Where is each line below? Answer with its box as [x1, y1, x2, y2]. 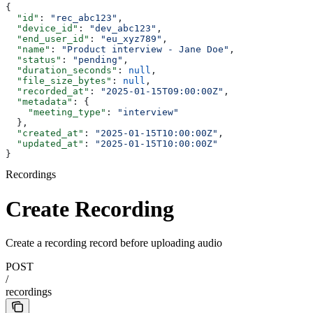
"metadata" [6, 96, 73, 108]
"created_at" [6, 128, 84, 139]
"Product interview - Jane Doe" [61, 44, 229, 55]
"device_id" [6, 23, 78, 34]
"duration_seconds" [6, 65, 117, 76]
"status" [6, 54, 61, 66]
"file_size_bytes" [6, 75, 112, 87]
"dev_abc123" [89, 23, 156, 34]
